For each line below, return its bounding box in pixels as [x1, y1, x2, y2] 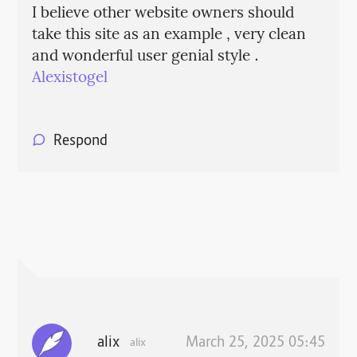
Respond [53, 131, 108, 151]
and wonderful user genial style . [31, 45, 259, 69]
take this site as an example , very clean [31, 23, 306, 48]
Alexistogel [31, 66, 108, 91]
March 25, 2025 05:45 [186, 334, 326, 354]
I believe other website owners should [31, 2, 294, 26]
